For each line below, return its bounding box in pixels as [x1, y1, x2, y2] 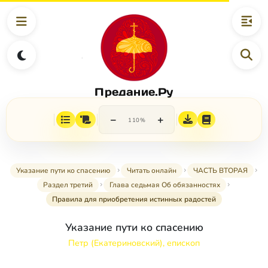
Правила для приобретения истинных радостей [52, 194, 216, 205]
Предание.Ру [95, 84, 173, 99]
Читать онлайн [126, 166, 176, 176]
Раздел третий [43, 180, 93, 190]
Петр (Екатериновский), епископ [68, 237, 200, 249]
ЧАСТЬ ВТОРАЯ [193, 166, 248, 176]
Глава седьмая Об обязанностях [109, 180, 220, 190]
